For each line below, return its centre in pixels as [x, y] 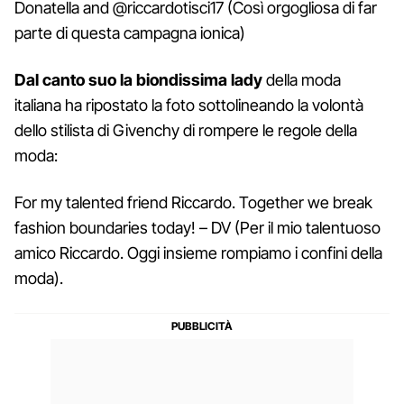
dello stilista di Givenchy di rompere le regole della [186, 130]
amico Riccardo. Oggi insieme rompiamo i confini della [198, 252]
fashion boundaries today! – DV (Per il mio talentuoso [197, 227]
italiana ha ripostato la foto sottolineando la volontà [189, 105]
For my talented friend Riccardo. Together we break [193, 202]
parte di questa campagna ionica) [130, 32]
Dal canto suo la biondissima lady [138, 79]
